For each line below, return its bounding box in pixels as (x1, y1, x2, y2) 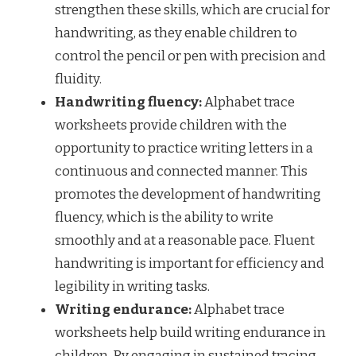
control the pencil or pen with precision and (55, 48, 326, 65)
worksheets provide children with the (55, 117, 287, 134)
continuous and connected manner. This (55, 163, 308, 180)
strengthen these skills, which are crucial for (55, 2, 330, 19)
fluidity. (55, 71, 102, 88)
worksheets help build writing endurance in (55, 324, 326, 342)
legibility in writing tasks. (55, 278, 210, 296)
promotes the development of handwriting (55, 186, 321, 203)
